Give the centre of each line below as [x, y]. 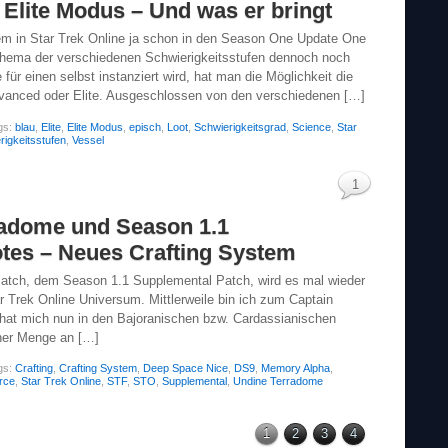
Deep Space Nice [185, 368]
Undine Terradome [278, 381]
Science [311, 126]
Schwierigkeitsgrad [240, 126]
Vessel [88, 139]
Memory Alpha [295, 368]
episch [145, 126]
